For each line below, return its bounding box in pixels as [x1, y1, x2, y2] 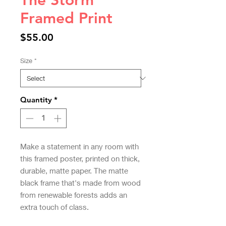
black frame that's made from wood [20, 178, 141, 187]
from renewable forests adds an [20, 190, 127, 199]
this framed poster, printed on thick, [20, 153, 140, 163]
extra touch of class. [20, 202, 89, 211]
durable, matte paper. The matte [20, 165, 128, 175]
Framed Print [20, 9, 112, 27]
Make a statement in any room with [20, 141, 139, 151]
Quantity [20, 95, 52, 104]
